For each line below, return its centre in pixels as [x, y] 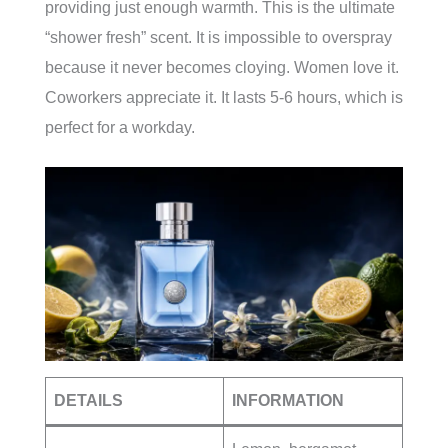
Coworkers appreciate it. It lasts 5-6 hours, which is [224, 97]
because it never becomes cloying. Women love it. [222, 67]
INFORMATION [288, 400]
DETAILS [88, 400]
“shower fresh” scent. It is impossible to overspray [218, 37]
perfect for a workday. [120, 127]
